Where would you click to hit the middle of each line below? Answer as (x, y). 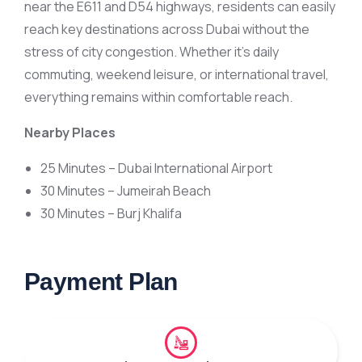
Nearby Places (70, 133)
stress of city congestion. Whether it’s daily (152, 52)
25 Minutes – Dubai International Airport (156, 168)
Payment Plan (101, 282)
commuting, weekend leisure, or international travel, (177, 75)
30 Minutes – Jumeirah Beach (126, 191)
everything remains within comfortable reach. (158, 97)
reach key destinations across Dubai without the (167, 29)
